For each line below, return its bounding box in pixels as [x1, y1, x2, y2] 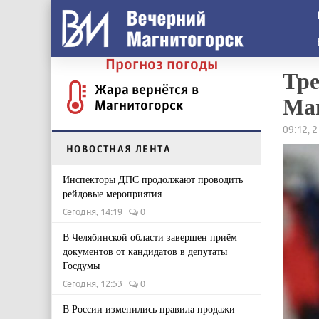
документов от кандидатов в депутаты [63, 244, 227, 258]
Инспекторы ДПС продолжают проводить [63, 172, 243, 186]
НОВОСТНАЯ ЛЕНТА [66, 142, 171, 155]
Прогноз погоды [105, 55, 218, 73]
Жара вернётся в [95, 81, 199, 97]
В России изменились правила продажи [63, 302, 235, 315]
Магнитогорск [95, 97, 183, 113]
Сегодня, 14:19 [63, 206, 129, 217]
